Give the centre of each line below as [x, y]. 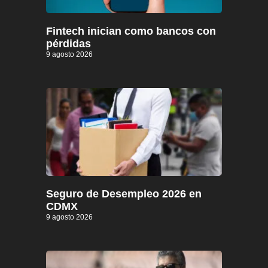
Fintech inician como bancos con [131, 31]
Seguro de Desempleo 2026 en [124, 194]
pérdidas [68, 44]
